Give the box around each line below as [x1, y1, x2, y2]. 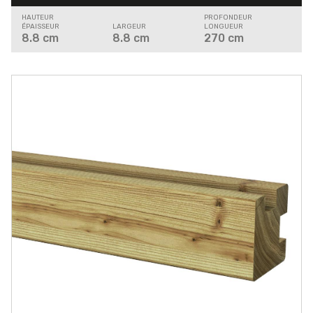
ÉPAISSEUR [22, 22, 59, 31]
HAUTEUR [22, 13, 54, 22]
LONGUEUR [203, 22, 243, 31]
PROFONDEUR [203, 13, 252, 22]
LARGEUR [112, 22, 147, 31]
